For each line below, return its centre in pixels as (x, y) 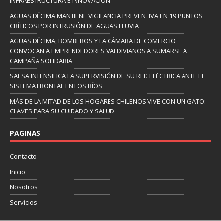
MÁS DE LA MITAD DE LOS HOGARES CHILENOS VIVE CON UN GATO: (108, 101)
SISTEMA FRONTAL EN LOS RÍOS (56, 86)
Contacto (23, 157)
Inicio (18, 172)
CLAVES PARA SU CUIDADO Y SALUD (62, 111)
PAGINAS (25, 133)
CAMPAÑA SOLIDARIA (41, 61)
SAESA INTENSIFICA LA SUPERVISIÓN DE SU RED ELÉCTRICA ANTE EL (107, 76)
